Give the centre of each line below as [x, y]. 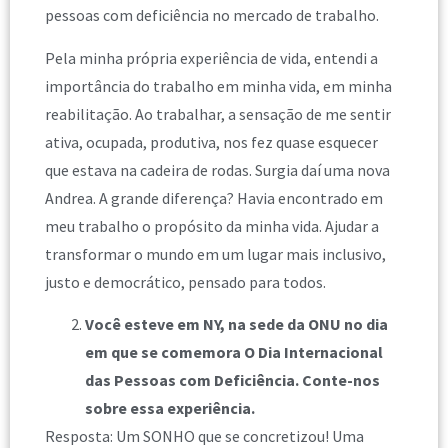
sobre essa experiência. [170, 408]
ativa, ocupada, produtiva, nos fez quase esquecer [211, 141]
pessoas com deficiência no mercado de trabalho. [212, 15]
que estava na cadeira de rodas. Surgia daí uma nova [217, 169]
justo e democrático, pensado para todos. [185, 281]
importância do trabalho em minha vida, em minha [218, 85]
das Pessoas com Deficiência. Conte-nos [232, 380]
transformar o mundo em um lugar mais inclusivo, [215, 253]
